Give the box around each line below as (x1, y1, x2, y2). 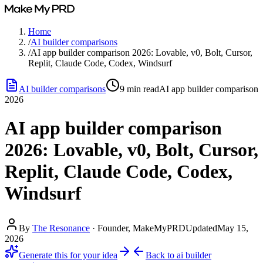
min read (124, 84, 159, 94)
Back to (146, 249, 177, 260)
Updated (186, 222, 217, 233)
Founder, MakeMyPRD (97, 222, 186, 233)
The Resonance (32, 222, 90, 233)
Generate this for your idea (19, 249, 117, 260)
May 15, (217, 222, 248, 233)
